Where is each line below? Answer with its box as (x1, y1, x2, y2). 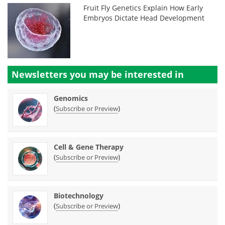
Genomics (54, 93, 88, 103)
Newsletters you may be (12, 68, 125, 80)
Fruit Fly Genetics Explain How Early (83, 3, 203, 13)
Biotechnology (54, 190, 103, 200)
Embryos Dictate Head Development (83, 13, 205, 23)
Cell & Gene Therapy (54, 142, 124, 152)
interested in (125, 68, 184, 80)
